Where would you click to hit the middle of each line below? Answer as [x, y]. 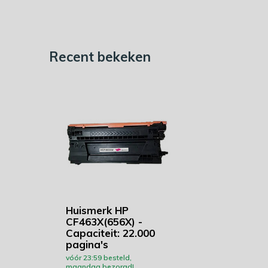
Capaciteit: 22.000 [110, 233]
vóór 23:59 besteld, [99, 258]
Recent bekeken [100, 57]
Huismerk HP [97, 210]
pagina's [87, 244]
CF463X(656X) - [104, 222]
